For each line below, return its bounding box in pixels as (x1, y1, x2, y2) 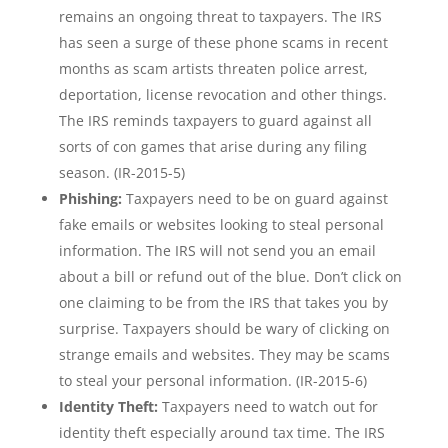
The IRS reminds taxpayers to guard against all (58, 111, 372, 130)
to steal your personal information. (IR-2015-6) (58, 371, 367, 390)
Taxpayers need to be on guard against (121, 189, 388, 208)
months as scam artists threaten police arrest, (58, 59, 368, 78)
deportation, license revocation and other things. (58, 85, 387, 104)
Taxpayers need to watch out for (157, 397, 378, 416)
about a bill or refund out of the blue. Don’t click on (58, 267, 402, 286)
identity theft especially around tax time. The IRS (58, 423, 385, 442)
